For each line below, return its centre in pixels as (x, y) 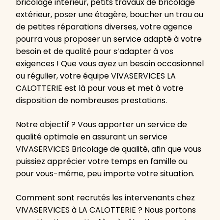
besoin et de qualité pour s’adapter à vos (95, 52)
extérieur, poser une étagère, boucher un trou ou (110, 15)
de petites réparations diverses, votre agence (104, 27)
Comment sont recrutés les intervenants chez (105, 198)
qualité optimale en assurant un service (92, 137)
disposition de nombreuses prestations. (91, 101)
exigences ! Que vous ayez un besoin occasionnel (110, 64)
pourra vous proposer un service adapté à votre (109, 39)
